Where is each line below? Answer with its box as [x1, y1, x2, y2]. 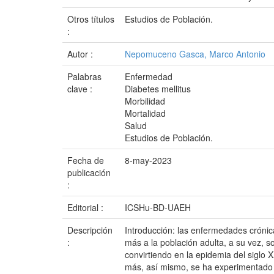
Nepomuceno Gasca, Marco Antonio [125, 48, 265, 60]
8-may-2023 [125, 154, 172, 166]
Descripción [67, 224, 113, 236]
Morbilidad [125, 95, 165, 107]
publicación [67, 166, 111, 179]
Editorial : [67, 201, 106, 213]
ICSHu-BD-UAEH [125, 201, 191, 213]
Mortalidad [125, 107, 166, 119]
